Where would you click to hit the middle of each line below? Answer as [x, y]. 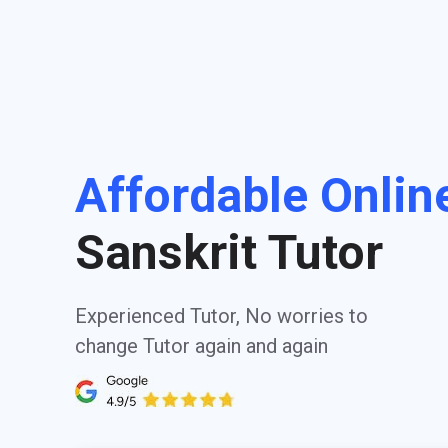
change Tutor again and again [201, 346]
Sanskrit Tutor [229, 252]
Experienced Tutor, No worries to [221, 316]
